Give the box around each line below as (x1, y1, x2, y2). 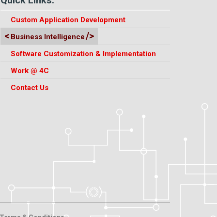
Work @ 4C (10, 66, 49, 75)
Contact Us (10, 83, 48, 92)
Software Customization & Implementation (10, 49, 156, 58)
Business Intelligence (10, 32, 85, 41)
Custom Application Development (10, 15, 125, 24)
